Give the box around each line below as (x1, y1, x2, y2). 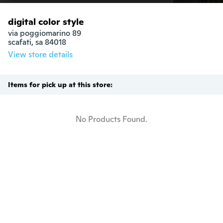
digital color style (8, 15, 84, 27)
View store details (8, 49, 73, 60)
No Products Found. (76, 113, 147, 124)
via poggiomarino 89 (8, 27, 81, 38)
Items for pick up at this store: (8, 80, 112, 89)
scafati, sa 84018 (8, 36, 66, 47)
